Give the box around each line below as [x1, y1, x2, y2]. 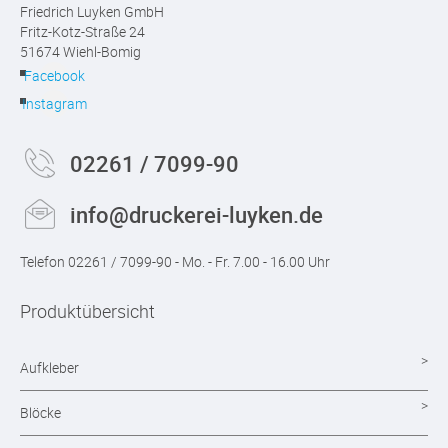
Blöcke [20, 402, 61, 422]
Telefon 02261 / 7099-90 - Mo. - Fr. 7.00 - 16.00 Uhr [20, 251, 330, 271]
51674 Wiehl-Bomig [20, 41, 141, 61]
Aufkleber [20, 357, 79, 377]
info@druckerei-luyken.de [70, 199, 323, 229]
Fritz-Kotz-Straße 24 [20, 21, 145, 41]
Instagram [21, 93, 87, 113]
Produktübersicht [20, 298, 155, 323]
